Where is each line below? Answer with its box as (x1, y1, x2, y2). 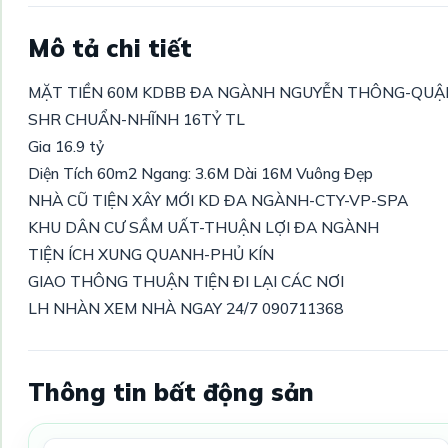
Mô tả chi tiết (27, 33, 192, 64)
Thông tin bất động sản (27, 377, 314, 408)
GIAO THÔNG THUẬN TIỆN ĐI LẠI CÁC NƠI (27, 271, 344, 292)
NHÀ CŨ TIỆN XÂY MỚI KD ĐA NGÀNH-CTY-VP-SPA (27, 190, 408, 211)
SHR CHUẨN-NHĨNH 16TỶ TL (27, 109, 245, 130)
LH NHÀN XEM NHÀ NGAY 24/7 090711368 (27, 298, 343, 319)
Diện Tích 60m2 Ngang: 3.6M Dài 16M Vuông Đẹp (27, 163, 373, 184)
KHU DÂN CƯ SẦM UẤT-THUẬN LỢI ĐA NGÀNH (27, 217, 379, 238)
